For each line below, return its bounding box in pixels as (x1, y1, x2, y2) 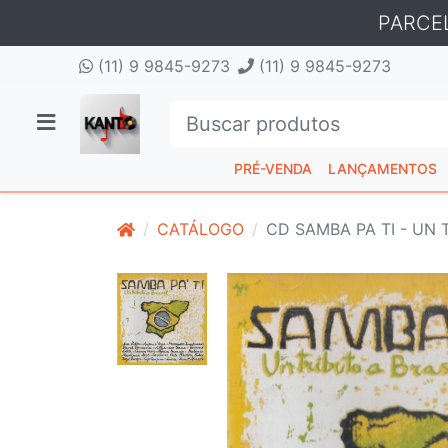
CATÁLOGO (157, 219, 244, 239)
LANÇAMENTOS (328, 160, 437, 177)
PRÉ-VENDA (234, 160, 312, 177)
